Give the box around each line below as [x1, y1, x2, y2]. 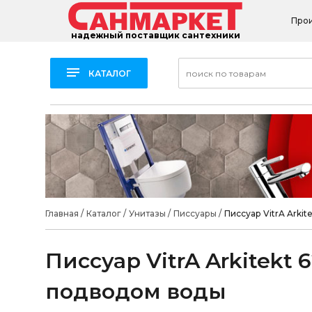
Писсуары [173, 208, 217, 219]
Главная [45, 208, 79, 219]
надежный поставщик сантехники [70, 30, 240, 41]
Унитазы [128, 208, 166, 219]
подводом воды [45, 279, 226, 304]
